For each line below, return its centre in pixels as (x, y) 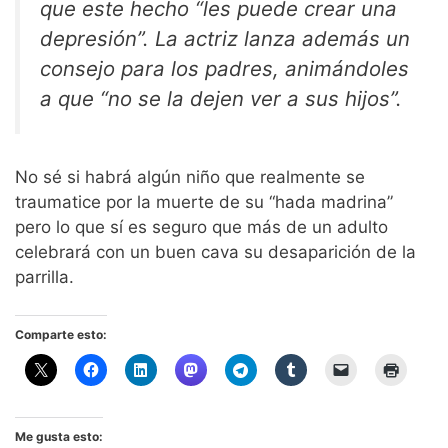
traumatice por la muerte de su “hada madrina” (204, 201)
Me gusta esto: (59, 437)
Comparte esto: (61, 335)
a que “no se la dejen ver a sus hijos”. (221, 99)
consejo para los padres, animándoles (224, 69)
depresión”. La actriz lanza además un (225, 39)
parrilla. (44, 276)
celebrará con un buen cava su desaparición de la (215, 251)
